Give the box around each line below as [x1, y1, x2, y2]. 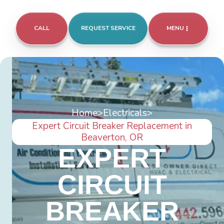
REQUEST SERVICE [80, 24, 135, 32]
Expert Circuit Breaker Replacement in [32, 119, 192, 133]
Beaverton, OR [81, 131, 143, 144]
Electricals [103, 106, 147, 120]
